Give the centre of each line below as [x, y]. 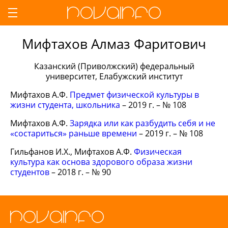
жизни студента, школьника [65, 105]
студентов [30, 172]
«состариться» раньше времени [74, 133]
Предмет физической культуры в [134, 95]
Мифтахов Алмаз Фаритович [114, 44]
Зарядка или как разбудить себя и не [142, 123]
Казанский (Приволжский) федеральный [114, 66]
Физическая [158, 152]
